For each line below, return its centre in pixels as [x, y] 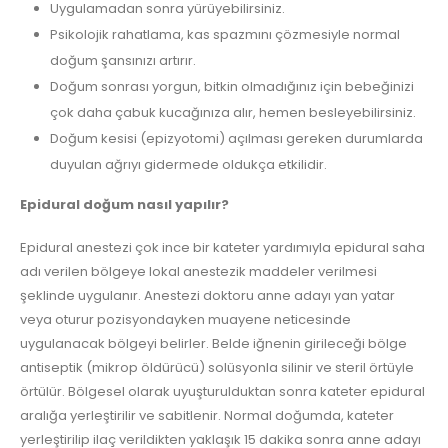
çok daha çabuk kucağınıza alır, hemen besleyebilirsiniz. [232, 113]
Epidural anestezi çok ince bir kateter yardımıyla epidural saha [222, 247]
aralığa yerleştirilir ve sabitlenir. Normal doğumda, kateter [207, 415]
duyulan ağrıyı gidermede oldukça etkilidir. [188, 165]
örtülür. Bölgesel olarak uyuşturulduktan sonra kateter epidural [222, 391]
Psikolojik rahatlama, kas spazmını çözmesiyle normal [224, 35]
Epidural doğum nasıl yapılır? [124, 205]
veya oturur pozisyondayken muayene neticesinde [185, 319]
